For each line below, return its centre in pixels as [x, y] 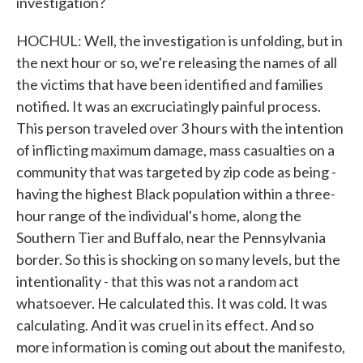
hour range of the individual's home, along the [159, 216]
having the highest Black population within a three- [176, 194]
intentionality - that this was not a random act [158, 281]
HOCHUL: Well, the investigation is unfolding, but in [179, 41]
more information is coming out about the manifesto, [181, 347]
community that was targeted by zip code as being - [176, 172]
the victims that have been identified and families [170, 84]
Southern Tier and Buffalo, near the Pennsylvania [171, 237]
